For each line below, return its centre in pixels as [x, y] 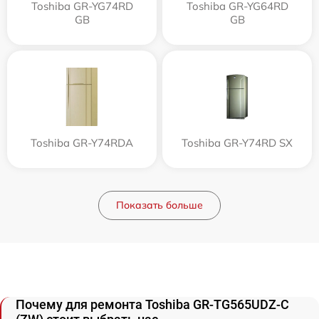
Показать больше [159, 205]
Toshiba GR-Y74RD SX [237, 142]
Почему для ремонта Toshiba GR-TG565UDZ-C [152, 304]
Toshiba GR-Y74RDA [82, 142]
